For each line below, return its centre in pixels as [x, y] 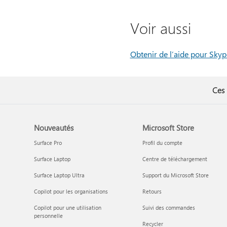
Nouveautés [54, 128]
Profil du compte [162, 143]
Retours [152, 191]
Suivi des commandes [168, 207]
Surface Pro [48, 143]
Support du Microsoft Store [175, 175]
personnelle [49, 216]
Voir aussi [160, 28]
